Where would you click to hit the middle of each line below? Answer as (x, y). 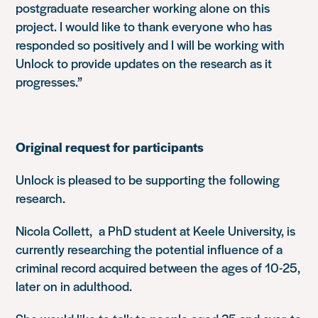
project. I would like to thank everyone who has (144, 26)
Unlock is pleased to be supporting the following (148, 179)
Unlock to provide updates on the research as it (144, 62)
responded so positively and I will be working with (150, 44)
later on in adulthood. (74, 285)
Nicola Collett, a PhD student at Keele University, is (156, 230)
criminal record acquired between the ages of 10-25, (158, 267)
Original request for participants (110, 146)
